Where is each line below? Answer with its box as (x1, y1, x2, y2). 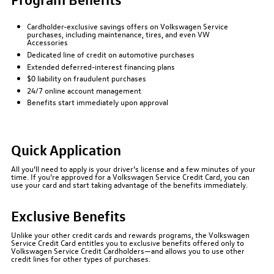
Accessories (27, 37, 68, 48)
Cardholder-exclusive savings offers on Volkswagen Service (27, 21, 229, 32)
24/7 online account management (27, 84, 142, 95)
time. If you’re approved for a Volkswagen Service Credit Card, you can (10, 171, 250, 182)
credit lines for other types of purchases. (10, 253, 150, 264)
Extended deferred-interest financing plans (27, 61, 176, 72)
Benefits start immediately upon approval (27, 97, 169, 108)
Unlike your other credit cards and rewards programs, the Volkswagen (10, 229, 250, 240)
